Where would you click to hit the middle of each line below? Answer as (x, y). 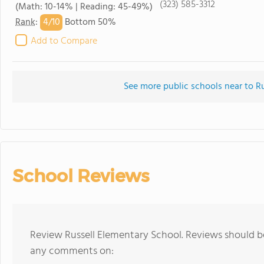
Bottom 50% (89, 23)
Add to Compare (64, 41)
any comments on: (72, 251)
